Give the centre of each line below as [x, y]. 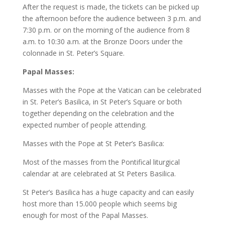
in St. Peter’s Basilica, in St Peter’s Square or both [102, 102]
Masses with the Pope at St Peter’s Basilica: [93, 143]
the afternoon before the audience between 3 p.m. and [111, 18]
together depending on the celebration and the [98, 113]
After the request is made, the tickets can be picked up [111, 7]
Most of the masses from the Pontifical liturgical [101, 162]
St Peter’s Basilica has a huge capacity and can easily [108, 192]
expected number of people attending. [84, 125]
